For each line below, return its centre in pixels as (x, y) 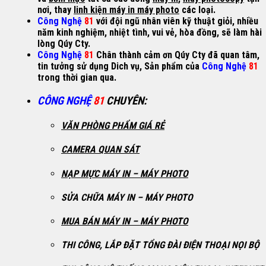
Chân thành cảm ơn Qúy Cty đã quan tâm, (177, 55)
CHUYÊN (125, 101)
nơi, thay (56, 10)
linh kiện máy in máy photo (126, 10)
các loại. (197, 10)
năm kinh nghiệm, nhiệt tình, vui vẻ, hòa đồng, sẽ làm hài (150, 33)
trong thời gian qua (76, 78)
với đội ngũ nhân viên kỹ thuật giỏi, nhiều (176, 21)
